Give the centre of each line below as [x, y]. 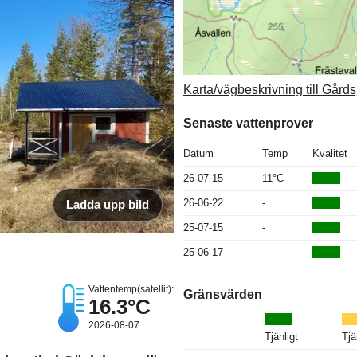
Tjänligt [281, 336]
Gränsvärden [223, 294]
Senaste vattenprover [248, 123]
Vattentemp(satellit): [131, 290]
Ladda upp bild [108, 205]
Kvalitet [330, 153]
